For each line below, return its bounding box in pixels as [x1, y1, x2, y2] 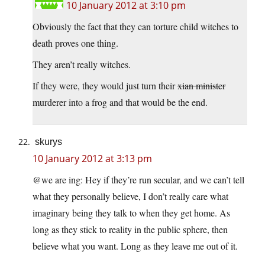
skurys [35, 137, 62, 147]
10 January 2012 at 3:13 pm [33, 152, 152, 166]
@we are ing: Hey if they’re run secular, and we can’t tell [33, 173, 244, 186]
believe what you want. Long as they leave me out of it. [33, 240, 238, 253]
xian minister [177, 79, 225, 92]
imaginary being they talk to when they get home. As [33, 206, 230, 219]
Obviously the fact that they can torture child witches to [33, 20, 238, 33]
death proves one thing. [33, 37, 118, 50]
